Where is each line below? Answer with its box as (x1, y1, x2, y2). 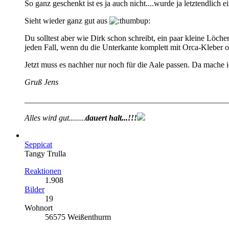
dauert (85, 113, 107, 122)
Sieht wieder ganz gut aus (25, 16, 109, 25)
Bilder (25, 185, 44, 194)
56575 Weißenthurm (45, 212, 111, 221)
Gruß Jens (25, 77, 58, 86)
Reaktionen (25, 166, 61, 175)
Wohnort (25, 203, 53, 212)
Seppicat (25, 140, 52, 149)
